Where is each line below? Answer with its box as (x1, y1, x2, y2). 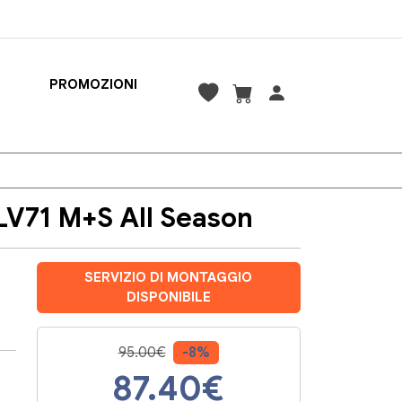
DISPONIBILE (126, 289, 211, 306)
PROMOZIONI (49, 76, 138, 92)
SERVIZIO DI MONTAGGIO (84, 269, 253, 286)
